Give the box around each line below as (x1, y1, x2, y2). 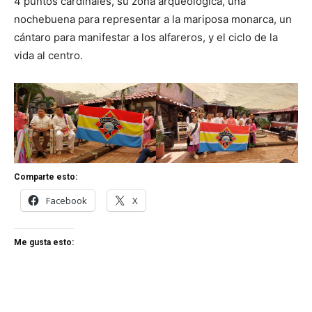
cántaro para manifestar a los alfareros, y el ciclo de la (14, 31, 278, 45)
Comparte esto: (14, 172, 77, 182)
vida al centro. (14, 49, 83, 63)
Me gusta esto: (14, 237, 74, 248)
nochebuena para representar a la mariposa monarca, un (14, 13, 292, 26)
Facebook (46, 194, 87, 208)
